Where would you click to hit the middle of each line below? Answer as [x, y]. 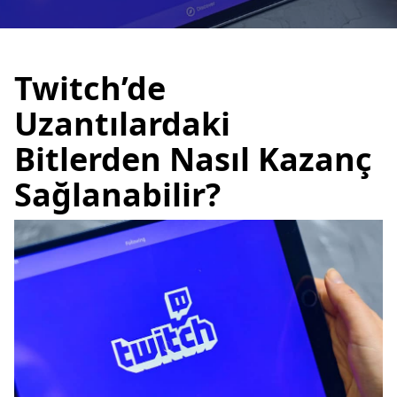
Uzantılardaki [122, 124]
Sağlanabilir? [117, 195]
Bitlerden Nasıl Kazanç [193, 159]
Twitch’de [90, 88]
